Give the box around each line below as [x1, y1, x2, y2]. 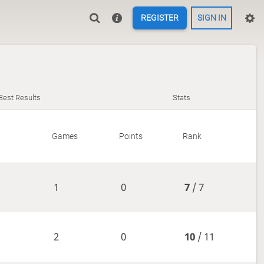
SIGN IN [197, 13, 226, 23]
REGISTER [141, 13, 179, 23]
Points [118, 131, 143, 141]
